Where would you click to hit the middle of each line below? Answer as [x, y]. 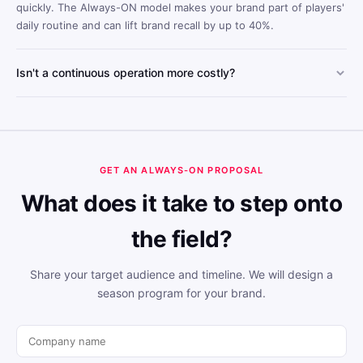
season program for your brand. [181, 293]
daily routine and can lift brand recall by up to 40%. [145, 25]
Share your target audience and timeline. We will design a [181, 274]
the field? [181, 239]
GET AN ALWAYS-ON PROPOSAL [181, 170]
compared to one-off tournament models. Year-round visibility [173, 108]
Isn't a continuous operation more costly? [126, 72]
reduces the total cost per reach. [100, 126]
